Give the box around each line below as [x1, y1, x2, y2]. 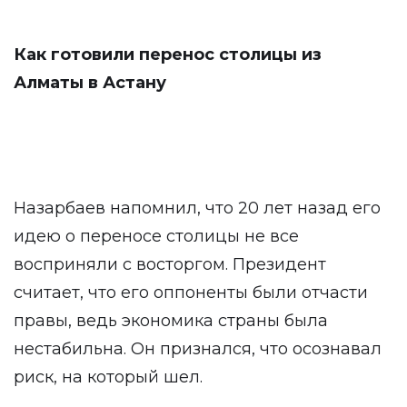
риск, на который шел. [14, 367, 203, 387]
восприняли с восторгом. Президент [14, 254, 326, 274]
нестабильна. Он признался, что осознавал [14, 339, 382, 359]
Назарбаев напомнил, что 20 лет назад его [14, 198, 381, 218]
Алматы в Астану [14, 73, 166, 93]
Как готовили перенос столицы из [14, 45, 322, 65]
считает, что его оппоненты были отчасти [14, 283, 368, 303]
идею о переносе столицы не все [14, 226, 299, 246]
